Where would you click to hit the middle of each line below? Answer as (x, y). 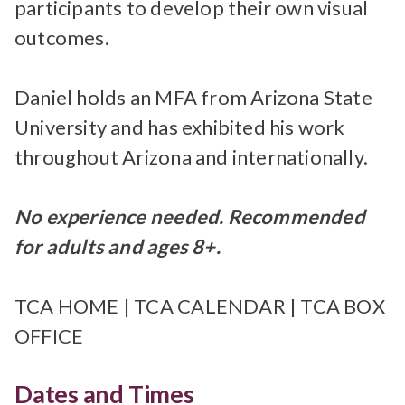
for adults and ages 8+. (118, 246)
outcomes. (62, 38)
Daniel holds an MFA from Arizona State (193, 97)
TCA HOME (67, 306)
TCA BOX (343, 306)
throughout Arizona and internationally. (192, 157)
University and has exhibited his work (180, 127)
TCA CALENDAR (210, 306)
